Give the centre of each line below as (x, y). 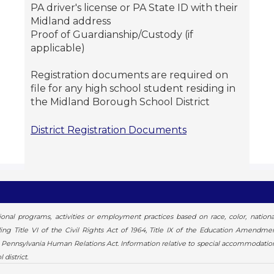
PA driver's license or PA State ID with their (134, 7)
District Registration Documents (109, 130)
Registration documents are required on (129, 75)
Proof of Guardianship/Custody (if (112, 34)
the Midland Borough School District (120, 102)
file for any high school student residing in (133, 88)
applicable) (58, 48)
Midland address (71, 21)
